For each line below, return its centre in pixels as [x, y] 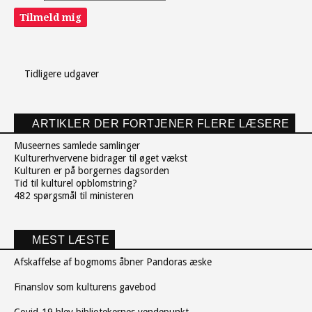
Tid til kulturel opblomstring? [76, 183]
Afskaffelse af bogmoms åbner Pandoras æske [113, 262]
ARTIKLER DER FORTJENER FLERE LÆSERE [161, 124]
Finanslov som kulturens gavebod [85, 287]
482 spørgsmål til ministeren [74, 196]
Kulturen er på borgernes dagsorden [92, 171]
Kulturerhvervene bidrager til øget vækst [101, 158]
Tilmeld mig [50, 17]
